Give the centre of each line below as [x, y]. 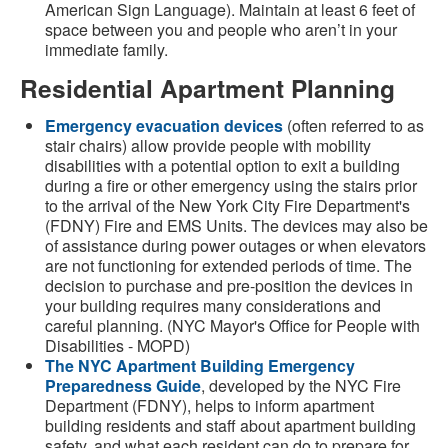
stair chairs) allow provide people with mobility [208, 146]
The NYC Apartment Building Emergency [200, 366]
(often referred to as [353, 126]
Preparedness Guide [123, 386]
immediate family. [106, 50]
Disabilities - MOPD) [117, 346]
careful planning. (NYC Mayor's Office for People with [232, 326]
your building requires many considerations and [213, 306]
